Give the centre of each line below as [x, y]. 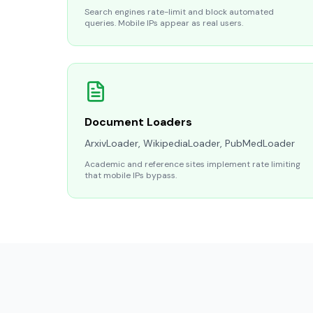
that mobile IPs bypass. [131, 175]
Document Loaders [138, 122]
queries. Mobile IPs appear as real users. [164, 23]
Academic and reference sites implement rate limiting [192, 164]
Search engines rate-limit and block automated [179, 12]
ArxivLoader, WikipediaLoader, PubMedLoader [190, 143]
